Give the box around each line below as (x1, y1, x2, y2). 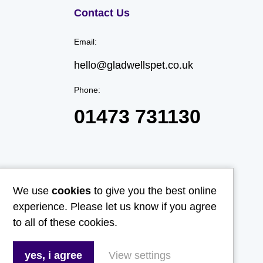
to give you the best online (91, 185, 217, 197)
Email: (73, 37, 97, 46)
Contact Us (73, 7, 130, 19)
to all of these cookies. (13, 217, 117, 228)
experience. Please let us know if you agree (13, 201, 217, 213)
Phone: (73, 85, 100, 95)
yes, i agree (25, 249, 82, 261)
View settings (109, 249, 171, 261)
